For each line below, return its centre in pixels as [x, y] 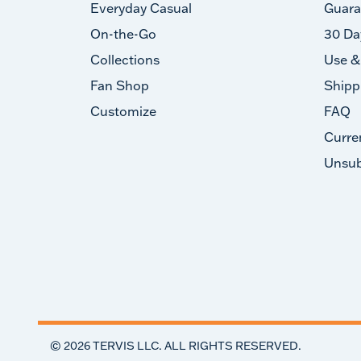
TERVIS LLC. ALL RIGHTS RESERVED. [196, 346]
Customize [123, 111]
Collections [125, 60]
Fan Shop [120, 85]
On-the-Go [123, 34]
